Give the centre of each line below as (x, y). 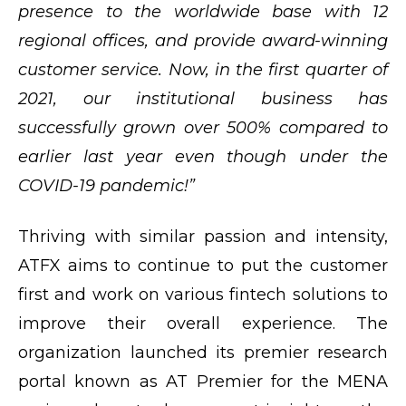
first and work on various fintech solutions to (203, 294)
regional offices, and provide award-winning (203, 40)
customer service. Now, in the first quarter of (203, 69)
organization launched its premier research (203, 352)
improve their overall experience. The (203, 323)
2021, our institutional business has (203, 98)
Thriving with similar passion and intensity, (203, 236)
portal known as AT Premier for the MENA (203, 381)
